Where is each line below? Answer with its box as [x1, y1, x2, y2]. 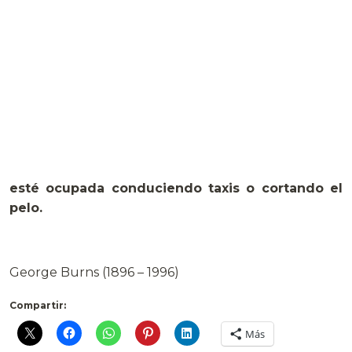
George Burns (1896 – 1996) [9, 265, 179, 280]
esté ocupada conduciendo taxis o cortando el [9, 181, 343, 196]
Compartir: [9, 299, 66, 312]
